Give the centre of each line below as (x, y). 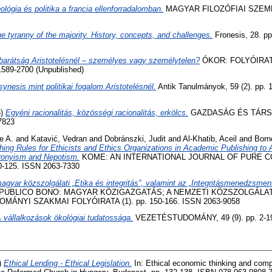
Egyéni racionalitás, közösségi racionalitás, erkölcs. (97, 112)
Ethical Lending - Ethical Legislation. (68, 263)
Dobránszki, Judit (135, 138)
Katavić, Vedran (59, 138)
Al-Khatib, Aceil (210, 138)
